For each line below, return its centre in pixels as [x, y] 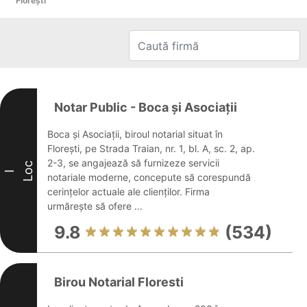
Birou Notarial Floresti [119, 282]
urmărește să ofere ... [95, 206]
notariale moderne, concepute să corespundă [149, 177]
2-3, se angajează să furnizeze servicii [133, 163]
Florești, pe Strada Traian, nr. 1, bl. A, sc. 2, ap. [151, 148]
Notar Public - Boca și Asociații [146, 107]
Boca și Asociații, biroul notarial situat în [135, 134]
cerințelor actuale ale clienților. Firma [128, 192]
